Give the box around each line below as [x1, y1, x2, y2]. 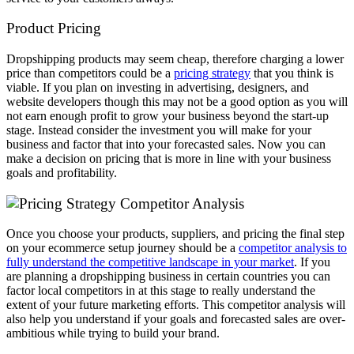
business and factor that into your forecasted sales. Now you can [6, 137, 326, 151]
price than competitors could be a [6, 66, 174, 80]
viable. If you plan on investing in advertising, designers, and [6, 80, 309, 94]
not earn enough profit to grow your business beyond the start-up [6, 108, 329, 122]
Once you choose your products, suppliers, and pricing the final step [6, 227, 345, 241]
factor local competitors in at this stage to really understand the [6, 284, 315, 298]
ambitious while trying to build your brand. [6, 326, 220, 341]
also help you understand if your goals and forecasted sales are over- [6, 312, 345, 326]
